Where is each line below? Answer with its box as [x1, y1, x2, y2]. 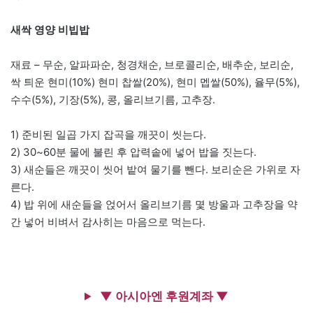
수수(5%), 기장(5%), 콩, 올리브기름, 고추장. [10, 92, 215, 106]
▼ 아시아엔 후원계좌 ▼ [97, 289, 228, 303]
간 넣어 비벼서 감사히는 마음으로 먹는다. [10, 214, 205, 228]
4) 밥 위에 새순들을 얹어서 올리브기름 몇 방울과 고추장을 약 [10, 197, 298, 211]
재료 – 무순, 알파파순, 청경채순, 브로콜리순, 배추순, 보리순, [10, 57, 293, 71]
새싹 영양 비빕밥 [10, 22, 89, 36]
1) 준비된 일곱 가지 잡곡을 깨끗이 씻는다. [10, 127, 206, 141]
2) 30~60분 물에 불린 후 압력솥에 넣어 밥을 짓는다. [10, 145, 256, 159]
